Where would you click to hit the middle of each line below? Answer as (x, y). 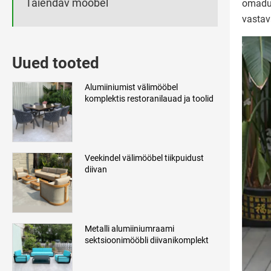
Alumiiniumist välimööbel (131, 87)
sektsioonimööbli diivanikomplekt (147, 240)
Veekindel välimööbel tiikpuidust (144, 158)
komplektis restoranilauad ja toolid (149, 99)
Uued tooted (56, 63)
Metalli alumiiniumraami (129, 229)
